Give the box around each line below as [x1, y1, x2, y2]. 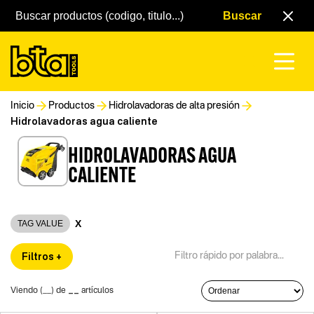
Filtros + [22, 250, 62, 262]
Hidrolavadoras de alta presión [109, 101, 240, 111]
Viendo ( [11, 287, 43, 296]
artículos [79, 287, 114, 296]
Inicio [11, 101, 34, 111]
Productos [48, 101, 95, 111]
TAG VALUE [18, 218, 63, 228]
